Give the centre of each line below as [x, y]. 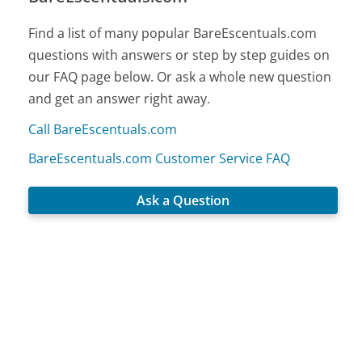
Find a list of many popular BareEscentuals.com [173, 34]
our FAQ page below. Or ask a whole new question [180, 77]
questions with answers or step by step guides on [179, 55]
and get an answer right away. [120, 99]
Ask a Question [183, 201]
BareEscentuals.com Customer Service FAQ [160, 159]
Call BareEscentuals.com [103, 130]
